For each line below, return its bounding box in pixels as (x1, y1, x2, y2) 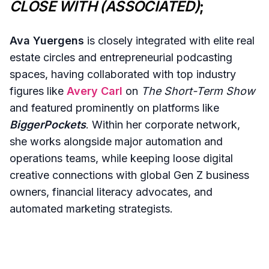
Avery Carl (67, 84, 122, 97)
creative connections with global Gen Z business (10, 168, 249, 181)
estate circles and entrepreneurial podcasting (10, 50, 232, 64)
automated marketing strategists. (10, 202, 173, 215)
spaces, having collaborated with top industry (10, 67, 236, 80)
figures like (10, 84, 67, 97)
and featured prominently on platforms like (10, 101, 219, 114)
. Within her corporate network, (86, 118, 240, 131)
